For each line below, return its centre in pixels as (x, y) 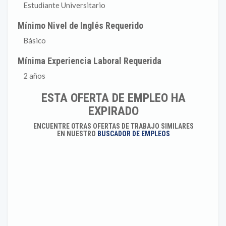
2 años (34, 76)
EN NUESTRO (77, 134)
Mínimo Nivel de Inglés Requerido (81, 25)
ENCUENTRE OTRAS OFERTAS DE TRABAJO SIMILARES (113, 126)
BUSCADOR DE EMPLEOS (133, 134)
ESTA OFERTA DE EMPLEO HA (113, 98)
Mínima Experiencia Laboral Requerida (90, 61)
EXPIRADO (113, 111)
